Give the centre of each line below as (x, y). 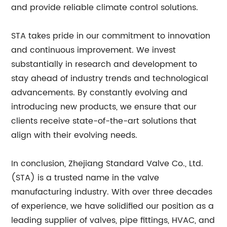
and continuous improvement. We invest (94, 50)
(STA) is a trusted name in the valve (85, 178)
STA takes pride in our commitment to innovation (111, 36)
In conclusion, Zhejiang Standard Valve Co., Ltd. (107, 164)
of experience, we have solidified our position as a (113, 206)
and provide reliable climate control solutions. (105, 8)
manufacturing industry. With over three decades (112, 192)
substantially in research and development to (104, 64)
